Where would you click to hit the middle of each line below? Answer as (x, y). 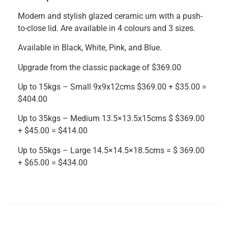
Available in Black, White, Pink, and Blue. (90, 48)
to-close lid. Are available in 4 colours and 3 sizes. (107, 28)
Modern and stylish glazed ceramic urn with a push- (110, 16)
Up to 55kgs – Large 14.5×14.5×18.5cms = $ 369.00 (111, 150)
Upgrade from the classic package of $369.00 (99, 67)
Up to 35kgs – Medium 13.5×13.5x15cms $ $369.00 (111, 119)
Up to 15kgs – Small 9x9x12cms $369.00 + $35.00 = (112, 87)
